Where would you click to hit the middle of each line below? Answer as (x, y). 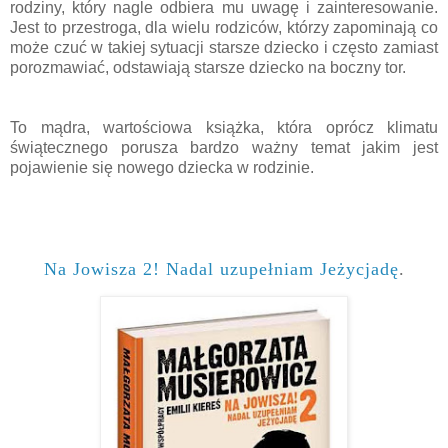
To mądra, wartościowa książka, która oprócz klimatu (224, 127)
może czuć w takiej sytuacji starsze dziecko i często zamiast (224, 47)
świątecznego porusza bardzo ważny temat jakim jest (224, 147)
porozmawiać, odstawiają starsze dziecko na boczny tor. (208, 67)
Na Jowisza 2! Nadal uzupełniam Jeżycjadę (221, 268)
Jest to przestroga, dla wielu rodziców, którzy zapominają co (224, 27)
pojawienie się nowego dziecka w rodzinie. (162, 167)
